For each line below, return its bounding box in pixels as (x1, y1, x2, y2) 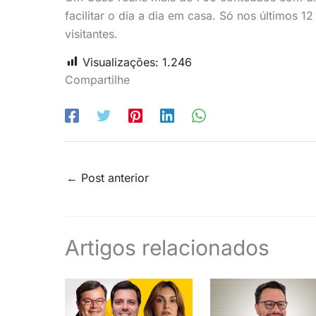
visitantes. (65, 26, 118, 41)
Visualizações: (83, 54, 159, 69)
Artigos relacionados (65, 235, 269, 261)
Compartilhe (65, 72, 130, 87)
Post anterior (78, 170, 149, 185)
